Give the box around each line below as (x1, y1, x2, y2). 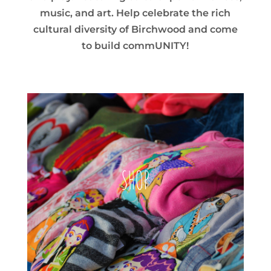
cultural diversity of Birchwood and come (33, 23, 238, 35)
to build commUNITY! (82, 39, 189, 51)
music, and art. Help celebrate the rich (40, 7, 231, 19)
